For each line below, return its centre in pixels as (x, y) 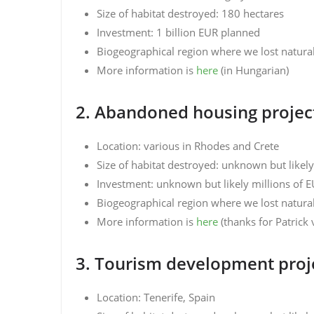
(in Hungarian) (253, 70)
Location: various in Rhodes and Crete (188, 146)
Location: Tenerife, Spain (156, 297)
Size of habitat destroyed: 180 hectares (190, 13)
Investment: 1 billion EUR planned (178, 32)
